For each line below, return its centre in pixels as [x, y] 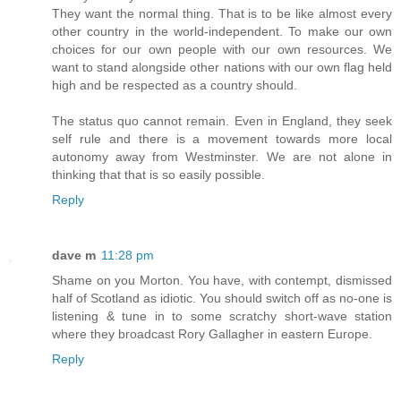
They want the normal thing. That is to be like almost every [222, 13]
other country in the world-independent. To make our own [222, 31]
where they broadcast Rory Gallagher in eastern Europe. [212, 333]
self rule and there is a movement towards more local [222, 138]
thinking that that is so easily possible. [158, 174]
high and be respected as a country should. [175, 85]
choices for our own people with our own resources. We [222, 49]
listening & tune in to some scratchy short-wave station [222, 316]
